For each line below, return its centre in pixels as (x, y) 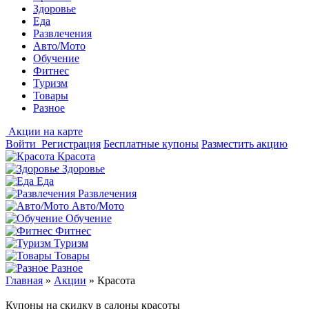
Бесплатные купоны (151, 144)
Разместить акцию (245, 144)
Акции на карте (46, 131)
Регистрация (71, 144)
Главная (24, 280)
